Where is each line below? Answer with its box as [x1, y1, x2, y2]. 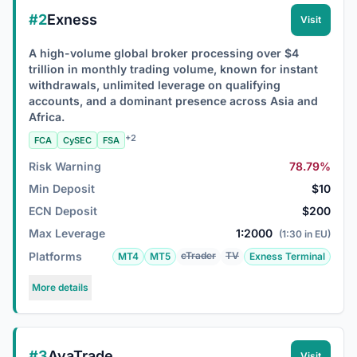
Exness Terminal [249, 250, 325, 262]
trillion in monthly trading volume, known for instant [29, 62, 318, 76]
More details [32, 281, 88, 293]
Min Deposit [29, 182, 95, 195]
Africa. [29, 110, 65, 124]
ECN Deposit [29, 204, 97, 218]
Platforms [29, 249, 82, 263]
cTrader [181, 249, 216, 261]
